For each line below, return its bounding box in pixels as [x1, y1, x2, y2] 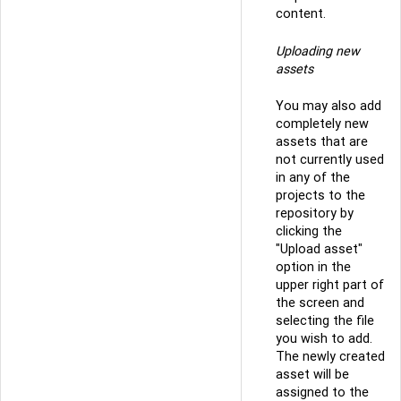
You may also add [276, 98, 381, 115]
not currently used [276, 151, 384, 168]
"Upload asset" [276, 241, 363, 258]
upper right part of [276, 277, 384, 294]
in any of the [276, 169, 350, 186]
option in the [276, 259, 351, 276]
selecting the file [276, 312, 374, 329]
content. [276, 4, 326, 21]
